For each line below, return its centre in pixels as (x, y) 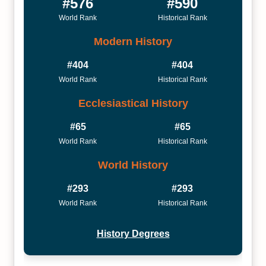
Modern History (133, 41)
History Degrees (133, 234)
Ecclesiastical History (133, 103)
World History (133, 165)
